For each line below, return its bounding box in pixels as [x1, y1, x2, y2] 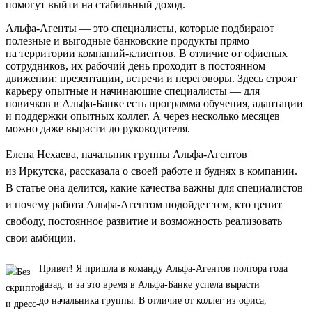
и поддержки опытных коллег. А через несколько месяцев [6, 109, 280, 122]
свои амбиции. [6, 231, 76, 244]
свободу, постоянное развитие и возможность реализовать [6, 214, 282, 227]
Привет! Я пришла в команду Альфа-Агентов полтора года [39, 263, 288, 274]
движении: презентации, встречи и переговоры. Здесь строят [6, 72, 297, 84]
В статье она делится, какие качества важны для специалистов [6, 181, 303, 194]
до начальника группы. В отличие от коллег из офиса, [39, 295, 267, 306]
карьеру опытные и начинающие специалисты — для [6, 84, 260, 97]
